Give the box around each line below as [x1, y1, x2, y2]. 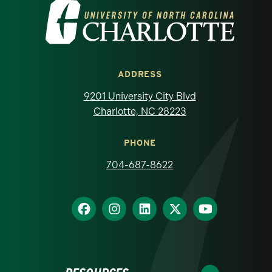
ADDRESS [117, 69, 162, 79]
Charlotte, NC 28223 [93, 106, 186, 117]
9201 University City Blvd [83, 90, 196, 102]
